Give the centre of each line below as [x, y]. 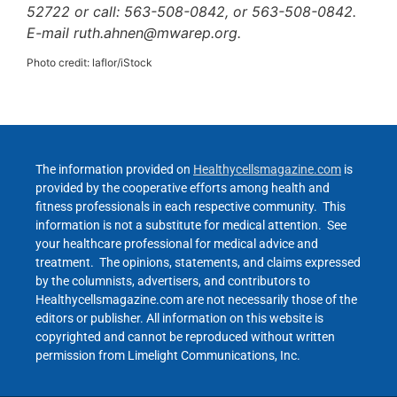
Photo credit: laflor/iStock [90, 62]
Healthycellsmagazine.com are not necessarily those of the [196, 300]
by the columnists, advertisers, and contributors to [173, 281]
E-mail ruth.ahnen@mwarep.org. [134, 32]
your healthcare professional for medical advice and [177, 244]
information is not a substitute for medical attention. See [191, 226]
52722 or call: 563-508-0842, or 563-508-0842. [191, 11]
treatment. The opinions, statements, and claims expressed [198, 263]
